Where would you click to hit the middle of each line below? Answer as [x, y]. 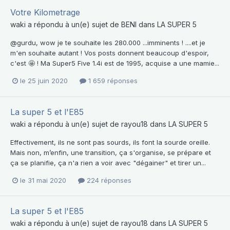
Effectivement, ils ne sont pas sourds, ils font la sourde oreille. [110, 142]
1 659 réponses [112, 81]
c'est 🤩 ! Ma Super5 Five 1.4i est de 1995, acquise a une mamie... [115, 63]
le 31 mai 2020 [43, 180]
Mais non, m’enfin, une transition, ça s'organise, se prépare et [111, 152]
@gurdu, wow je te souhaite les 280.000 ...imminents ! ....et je [108, 43]
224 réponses [108, 180]
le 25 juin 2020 [44, 81]
